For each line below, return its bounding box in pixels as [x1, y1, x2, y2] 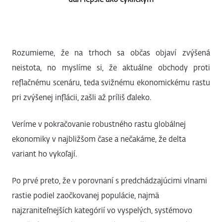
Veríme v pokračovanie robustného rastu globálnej [12, 119, 186, 130]
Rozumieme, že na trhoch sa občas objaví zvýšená [12, 48, 210, 58]
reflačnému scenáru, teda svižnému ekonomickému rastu [12, 78, 210, 88]
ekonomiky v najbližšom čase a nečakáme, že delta [12, 134, 186, 145]
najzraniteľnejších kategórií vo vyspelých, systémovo [12, 206, 192, 216]
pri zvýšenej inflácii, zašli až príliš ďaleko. [12, 93, 152, 103]
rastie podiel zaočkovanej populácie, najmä [12, 191, 159, 201]
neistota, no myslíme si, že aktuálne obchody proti [12, 63, 210, 73]
